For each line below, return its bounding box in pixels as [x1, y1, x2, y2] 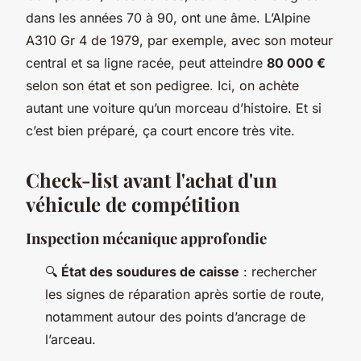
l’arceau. [45, 330, 96, 347]
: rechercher [239, 263, 317, 280]
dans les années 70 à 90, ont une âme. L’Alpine [26, 9, 310, 26]
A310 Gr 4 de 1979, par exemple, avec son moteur [26, 31, 333, 48]
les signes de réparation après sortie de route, [45, 285, 325, 302]
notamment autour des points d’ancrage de [45, 308, 305, 325]
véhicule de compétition [26, 190, 240, 217]
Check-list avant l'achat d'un [26, 166, 277, 193]
